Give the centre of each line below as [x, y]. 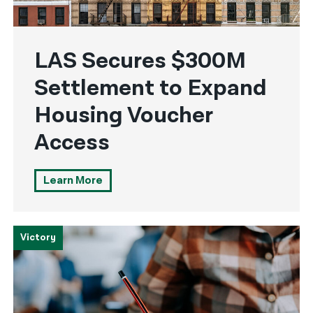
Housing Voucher [124, 116]
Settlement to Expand [151, 88]
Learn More [73, 181]
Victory [38, 238]
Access [72, 143]
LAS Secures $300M [140, 61]
